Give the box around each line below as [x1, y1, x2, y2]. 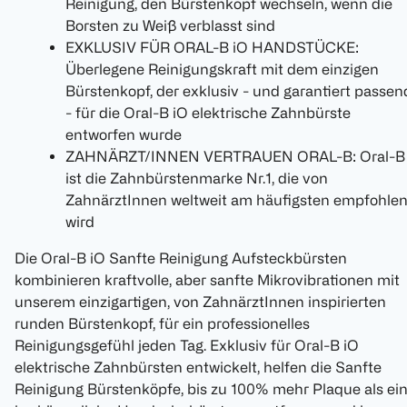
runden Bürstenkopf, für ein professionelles [15, 315, 310, 333]
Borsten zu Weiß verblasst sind [65, 17, 275, 35]
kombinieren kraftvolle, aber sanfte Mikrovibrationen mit [15, 272, 400, 289]
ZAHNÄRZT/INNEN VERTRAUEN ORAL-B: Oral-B [65, 148, 405, 165]
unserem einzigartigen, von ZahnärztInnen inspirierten [15, 293, 386, 311]
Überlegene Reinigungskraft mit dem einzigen [65, 61, 379, 78]
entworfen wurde [65, 126, 182, 144]
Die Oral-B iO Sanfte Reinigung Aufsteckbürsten [15, 250, 347, 267]
